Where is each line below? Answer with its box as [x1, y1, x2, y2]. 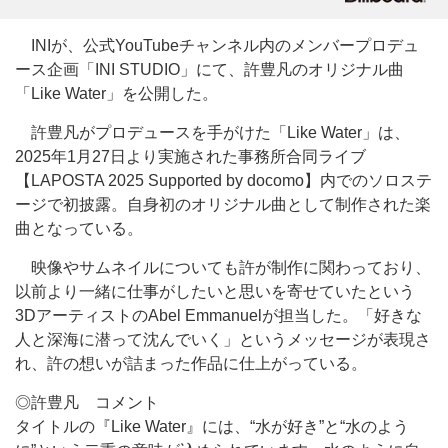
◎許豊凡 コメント [15, 394, 159, 411]
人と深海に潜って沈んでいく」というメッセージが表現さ [15, 331, 431, 348]
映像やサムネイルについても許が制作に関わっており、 [15, 259, 431, 276]
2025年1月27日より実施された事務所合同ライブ [15, 148, 366, 165]
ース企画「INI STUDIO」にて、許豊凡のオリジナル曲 [15, 61, 404, 78]
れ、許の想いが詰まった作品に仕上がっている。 [15, 355, 367, 372]
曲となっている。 [15, 220, 143, 237]
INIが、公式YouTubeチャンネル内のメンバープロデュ [15, 37, 419, 54]
